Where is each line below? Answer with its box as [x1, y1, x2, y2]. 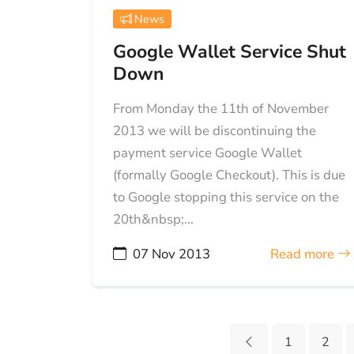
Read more [269, 245, 337, 264]
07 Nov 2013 [132, 245, 210, 264]
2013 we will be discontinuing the [112, 122, 316, 141]
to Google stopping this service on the [112, 188, 339, 207]
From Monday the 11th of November [112, 100, 329, 119]
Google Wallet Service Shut [112, 40, 346, 65]
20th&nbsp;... [112, 210, 194, 229]
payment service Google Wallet [112, 144, 302, 163]
